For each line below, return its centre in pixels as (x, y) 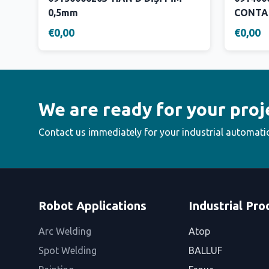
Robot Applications (92, 206)
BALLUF (205, 250)
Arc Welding (65, 231)
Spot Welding (68, 250)
